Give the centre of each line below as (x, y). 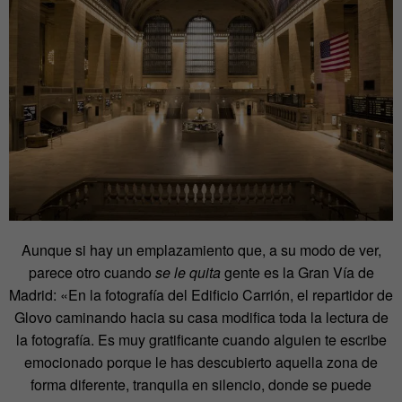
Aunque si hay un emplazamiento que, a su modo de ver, (201, 249)
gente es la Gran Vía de (297, 272)
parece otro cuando (92, 272)
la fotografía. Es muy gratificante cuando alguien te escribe (201, 339)
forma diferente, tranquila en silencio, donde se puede (201, 384)
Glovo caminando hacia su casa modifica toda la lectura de (201, 317)
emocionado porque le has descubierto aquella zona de (201, 362)
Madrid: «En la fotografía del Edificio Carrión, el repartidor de (201, 294)
